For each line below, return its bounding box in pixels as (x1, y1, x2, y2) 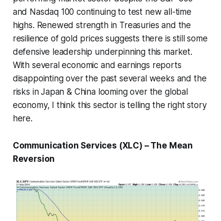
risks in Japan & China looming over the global (12, 86, 188, 97)
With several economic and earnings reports (12, 60, 182, 70)
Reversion (12, 153, 55, 164)
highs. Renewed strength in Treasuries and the (12, 20, 191, 30)
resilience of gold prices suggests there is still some (12, 33, 208, 43)
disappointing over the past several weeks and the (12, 73, 207, 83)
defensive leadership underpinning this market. (12, 46, 192, 57)
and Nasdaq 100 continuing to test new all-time (12, 6, 191, 17)
